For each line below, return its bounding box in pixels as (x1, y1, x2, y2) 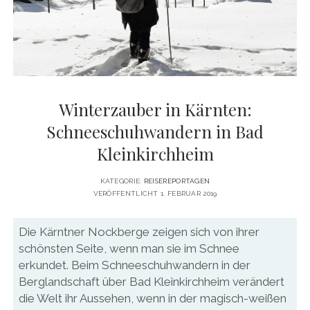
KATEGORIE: (100, 177, 144, 185)
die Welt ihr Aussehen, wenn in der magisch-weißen (18, 291, 286, 305)
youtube (183, 25, 226, 38)
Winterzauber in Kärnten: (58, 98, 252, 121)
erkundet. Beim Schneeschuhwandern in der (18, 257, 250, 272)
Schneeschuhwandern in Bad (46, 120, 264, 143)
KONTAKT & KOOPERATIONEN (95, 86, 215, 95)
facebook (133, 25, 182, 38)
